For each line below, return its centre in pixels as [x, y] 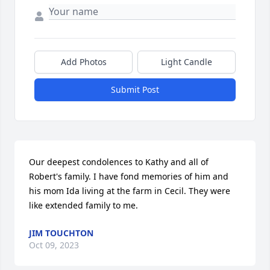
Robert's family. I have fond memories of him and [129, 176]
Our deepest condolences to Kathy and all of [119, 162]
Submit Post [135, 89]
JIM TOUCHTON [61, 233]
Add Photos [83, 62]
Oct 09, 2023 [54, 245]
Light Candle [187, 62]
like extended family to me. [83, 205]
